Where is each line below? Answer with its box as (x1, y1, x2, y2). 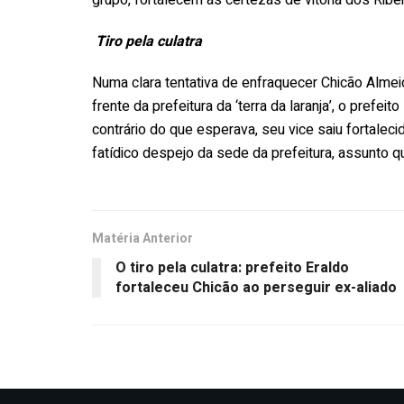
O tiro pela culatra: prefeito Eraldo (115, 256, 349, 279)
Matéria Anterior (92, 228, 193, 248)
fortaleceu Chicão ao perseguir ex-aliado (115, 276, 397, 298)
